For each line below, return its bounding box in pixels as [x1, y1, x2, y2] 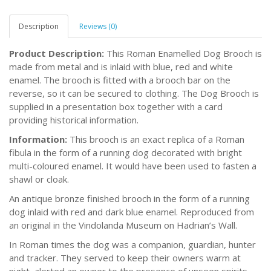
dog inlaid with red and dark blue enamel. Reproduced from [9, 206, 254, 218]
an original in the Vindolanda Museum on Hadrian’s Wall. [9, 219, 237, 232]
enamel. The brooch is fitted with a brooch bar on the [9, 74, 230, 87]
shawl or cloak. [9, 173, 69, 186]
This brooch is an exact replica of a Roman [70, 133, 244, 146]
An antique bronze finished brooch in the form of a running [9, 192, 250, 205]
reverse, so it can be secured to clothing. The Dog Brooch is [9, 87, 259, 100]
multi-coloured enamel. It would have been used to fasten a [9, 160, 256, 172]
